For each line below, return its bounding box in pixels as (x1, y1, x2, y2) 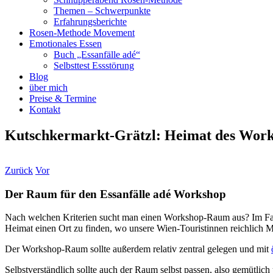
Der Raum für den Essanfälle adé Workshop (5, 187, 226, 200)
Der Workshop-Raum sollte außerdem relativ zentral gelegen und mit (5, 244, 271, 255)
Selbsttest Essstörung (54, 60, 134, 71)
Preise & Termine (29, 93, 96, 104)
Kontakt (29, 104, 60, 115)
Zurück (5, 165, 33, 175)
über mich (29, 82, 68, 93)
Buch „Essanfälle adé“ (54, 49, 140, 60)
